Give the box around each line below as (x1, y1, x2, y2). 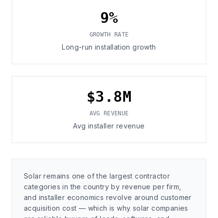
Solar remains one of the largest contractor (24, 172, 170, 180)
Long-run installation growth (62, 43, 156, 51)
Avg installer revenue (73, 122, 145, 130)
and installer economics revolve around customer (24, 193, 192, 201)
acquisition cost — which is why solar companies (24, 204, 188, 212)
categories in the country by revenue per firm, (24, 182, 182, 191)
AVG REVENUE (89, 110, 129, 117)
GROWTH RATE (89, 31, 129, 38)
